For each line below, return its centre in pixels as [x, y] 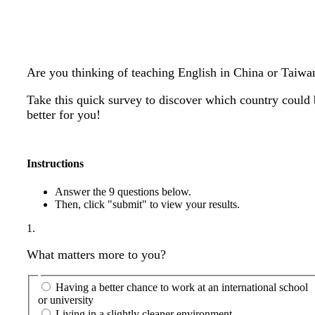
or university [66, 300]
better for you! [64, 115]
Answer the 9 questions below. [123, 191]
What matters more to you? [96, 254]
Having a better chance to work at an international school [182, 288]
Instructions [55, 164]
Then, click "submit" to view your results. [147, 204]
